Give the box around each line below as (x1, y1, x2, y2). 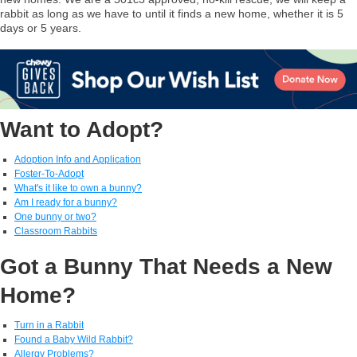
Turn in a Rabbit (14, 319, 84, 331)
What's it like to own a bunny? (14, 182, 142, 194)
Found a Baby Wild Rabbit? (14, 333, 133, 345)
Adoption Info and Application (14, 153, 141, 165)
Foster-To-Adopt (14, 167, 84, 179)
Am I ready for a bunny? (14, 196, 117, 208)
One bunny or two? (14, 210, 96, 222)
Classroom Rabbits (14, 225, 97, 237)
